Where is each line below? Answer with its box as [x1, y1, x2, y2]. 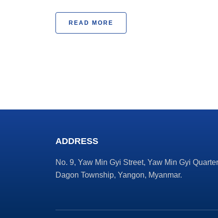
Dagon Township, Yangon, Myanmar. [55, 171, 182, 179]
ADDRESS [55, 136, 98, 146]
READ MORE [69, 19, 113, 26]
